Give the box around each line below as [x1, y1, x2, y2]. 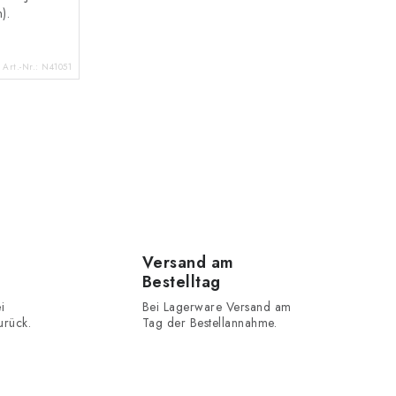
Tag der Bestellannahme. [141, 314, 277, 332]
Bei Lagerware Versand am [141, 298, 292, 316]
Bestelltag [141, 270, 221, 294]
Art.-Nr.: [3, 59, 42, 73]
